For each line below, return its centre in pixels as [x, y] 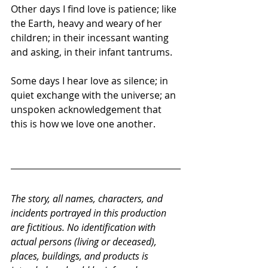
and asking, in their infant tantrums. [92, 52]
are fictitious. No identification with [84, 227]
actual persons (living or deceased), [85, 242]
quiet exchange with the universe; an [95, 95]
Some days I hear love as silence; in [91, 81]
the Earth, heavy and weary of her [88, 23]
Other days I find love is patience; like [95, 9]
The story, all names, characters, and [88, 199]
